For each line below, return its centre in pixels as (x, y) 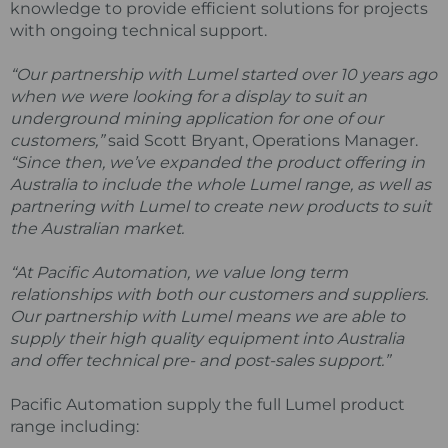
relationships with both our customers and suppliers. (219, 294)
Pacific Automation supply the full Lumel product (207, 404)
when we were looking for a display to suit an (188, 96)
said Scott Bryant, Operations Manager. (261, 140)
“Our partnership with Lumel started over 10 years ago (223, 74)
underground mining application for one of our (196, 118)
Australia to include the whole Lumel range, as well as (220, 184)
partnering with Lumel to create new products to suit (220, 206)
